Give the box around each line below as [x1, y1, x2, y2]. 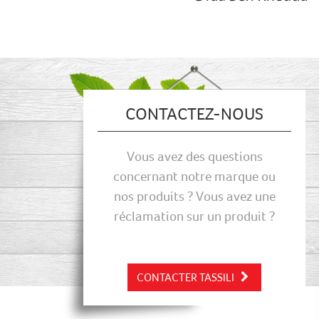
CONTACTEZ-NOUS [125, 104, 263, 123]
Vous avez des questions [126, 148, 263, 164]
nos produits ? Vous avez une [113, 188, 276, 204]
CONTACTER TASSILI [136, 271, 236, 283]
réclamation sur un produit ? [114, 208, 275, 224]
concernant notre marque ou [113, 168, 276, 184]
